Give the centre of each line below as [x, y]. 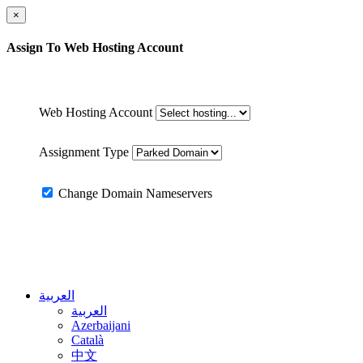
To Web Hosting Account [115, 48]
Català [88, 340]
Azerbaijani [101, 325]
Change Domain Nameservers [134, 193]
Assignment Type [84, 152]
